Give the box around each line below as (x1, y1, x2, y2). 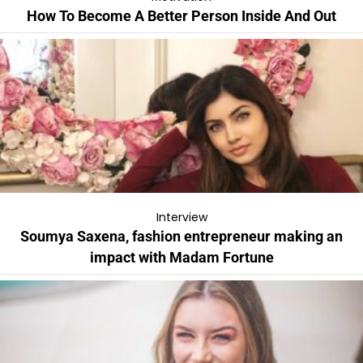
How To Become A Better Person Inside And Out (27, 6, 336, 24)
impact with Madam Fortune (89, 248, 274, 266)
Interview (156, 208, 207, 225)
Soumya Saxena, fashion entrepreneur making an (20, 227, 343, 245)
